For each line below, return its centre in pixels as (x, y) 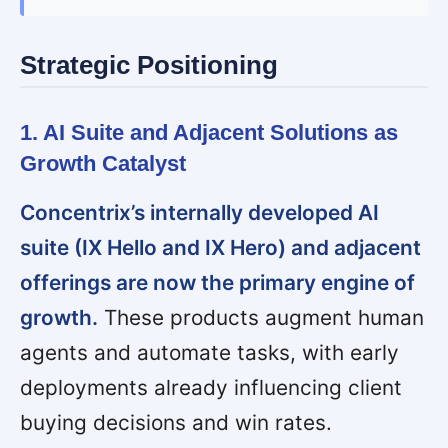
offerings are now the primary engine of (217, 283)
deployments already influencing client (211, 388)
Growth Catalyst (103, 164)
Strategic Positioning (149, 64)
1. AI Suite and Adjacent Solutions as (209, 133)
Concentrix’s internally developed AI (199, 213)
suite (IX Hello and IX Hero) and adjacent (220, 248)
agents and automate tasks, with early (209, 353)
